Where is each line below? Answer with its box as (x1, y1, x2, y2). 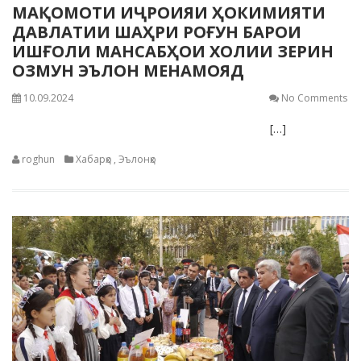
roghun (22, 152, 55, 166)
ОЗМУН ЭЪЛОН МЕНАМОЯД (12, 60, 244, 81)
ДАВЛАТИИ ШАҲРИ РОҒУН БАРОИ (12, 21, 301, 43)
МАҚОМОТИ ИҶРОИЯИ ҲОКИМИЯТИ (12, 2, 326, 23)
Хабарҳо (76, 152, 112, 166)
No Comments (281, 91, 347, 105)
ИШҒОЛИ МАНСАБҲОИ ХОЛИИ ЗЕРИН (12, 40, 334, 62)
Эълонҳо (118, 152, 156, 166)
